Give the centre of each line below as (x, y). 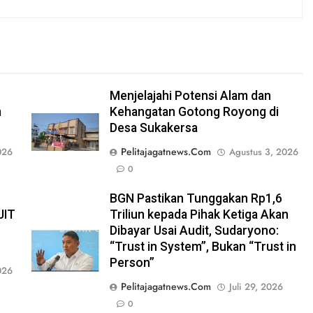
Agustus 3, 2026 (263, 152)
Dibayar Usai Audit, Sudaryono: (194, 230)
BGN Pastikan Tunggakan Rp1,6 (196, 198)
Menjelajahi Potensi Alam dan (190, 95)
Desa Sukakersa (153, 128)
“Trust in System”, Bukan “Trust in (203, 246)
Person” (132, 262)
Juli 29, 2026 (256, 286)
